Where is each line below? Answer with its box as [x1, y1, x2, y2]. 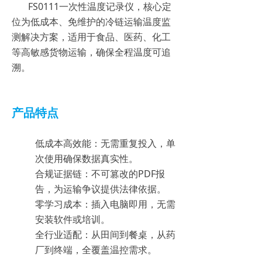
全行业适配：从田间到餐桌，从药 [35, 228, 175, 241]
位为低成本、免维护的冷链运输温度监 [12, 15, 171, 28]
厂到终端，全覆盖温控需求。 [35, 243, 157, 256]
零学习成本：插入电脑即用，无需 [35, 198, 175, 211]
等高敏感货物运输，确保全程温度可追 [12, 46, 171, 58]
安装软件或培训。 [35, 213, 110, 226]
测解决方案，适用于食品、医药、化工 [12, 30, 171, 43]
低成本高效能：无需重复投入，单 [35, 137, 175, 150]
